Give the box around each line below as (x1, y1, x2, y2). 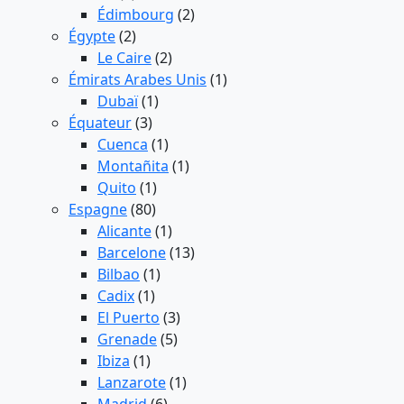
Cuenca (97, 134, 148, 155)
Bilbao (97, 264, 140, 285)
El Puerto (97, 308, 160, 328)
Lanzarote (97, 372, 166, 393)
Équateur (69, 113, 132, 133)
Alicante (97, 221, 151, 242)
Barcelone (97, 243, 166, 263)
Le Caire (97, 48, 151, 69)
